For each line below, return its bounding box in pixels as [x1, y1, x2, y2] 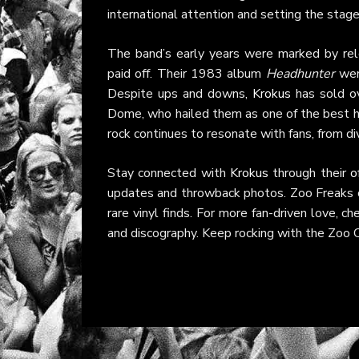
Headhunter [265, 65, 335, 83]
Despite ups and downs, [107, 85, 253, 103]
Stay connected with [107, 164, 230, 182]
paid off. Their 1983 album [107, 65, 266, 83]
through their [268, 164, 350, 182]
